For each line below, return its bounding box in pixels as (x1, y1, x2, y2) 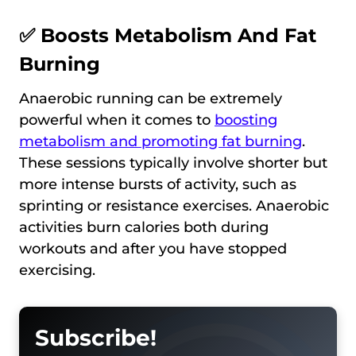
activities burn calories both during (19, 218, 269, 236)
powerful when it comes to (19, 110, 215, 129)
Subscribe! (35, 323, 157, 351)
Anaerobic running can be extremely (19, 89, 282, 107)
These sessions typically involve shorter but (19, 153, 327, 172)
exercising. (19, 261, 95, 279)
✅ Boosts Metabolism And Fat (19, 23, 316, 47)
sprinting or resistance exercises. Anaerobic (19, 196, 329, 215)
